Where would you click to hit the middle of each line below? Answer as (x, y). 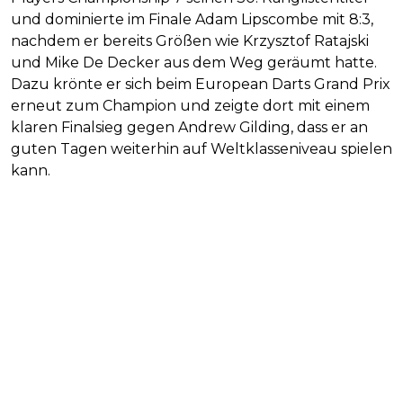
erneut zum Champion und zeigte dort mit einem (190, 106)
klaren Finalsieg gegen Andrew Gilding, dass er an (189, 128)
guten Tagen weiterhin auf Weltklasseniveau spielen (201, 149)
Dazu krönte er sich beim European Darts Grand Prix (201, 85)
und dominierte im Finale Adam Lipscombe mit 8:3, (192, 20)
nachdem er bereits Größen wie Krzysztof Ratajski (190, 41)
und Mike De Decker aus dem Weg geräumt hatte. (194, 63)
